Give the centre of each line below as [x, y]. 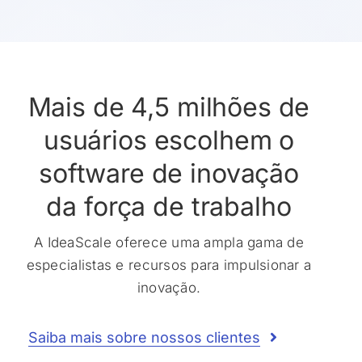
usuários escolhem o [169, 140]
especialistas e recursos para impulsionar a [169, 265]
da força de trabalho [169, 206]
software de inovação [168, 173]
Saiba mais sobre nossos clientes [144, 337]
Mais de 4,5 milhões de [169, 107]
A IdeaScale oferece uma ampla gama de [169, 242]
